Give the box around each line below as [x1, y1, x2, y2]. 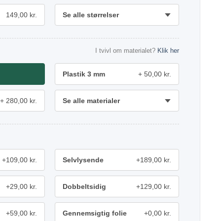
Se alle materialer [63, 97, 120, 105]
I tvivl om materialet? [95, 47, 157, 54]
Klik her [157, 47, 179, 54]
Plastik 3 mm [63, 70, 105, 78]
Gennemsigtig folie [63, 209, 127, 217]
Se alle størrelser [63, 11, 119, 19]
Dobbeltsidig [63, 183, 106, 190]
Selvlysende [63, 156, 104, 164]
